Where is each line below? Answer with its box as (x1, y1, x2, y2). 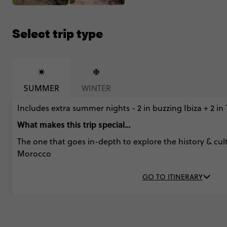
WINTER (82, 83, 111, 94)
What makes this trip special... (17, 119, 131, 131)
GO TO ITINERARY (142, 172, 203, 182)
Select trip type (12, 24, 103, 42)
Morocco (17, 148, 51, 160)
